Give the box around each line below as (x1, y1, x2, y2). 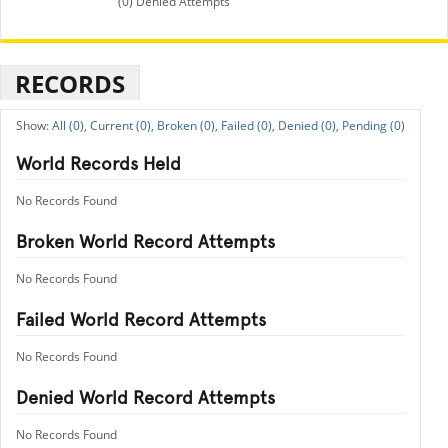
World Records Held (16, 153, 181, 174)
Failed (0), (221, 117, 275, 134)
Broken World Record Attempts (16, 231, 275, 252)
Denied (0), (278, 117, 339, 134)
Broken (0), (157, 117, 218, 134)
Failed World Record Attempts (16, 309, 266, 330)
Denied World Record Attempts (16, 387, 275, 408)
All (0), (52, 117, 87, 134)
